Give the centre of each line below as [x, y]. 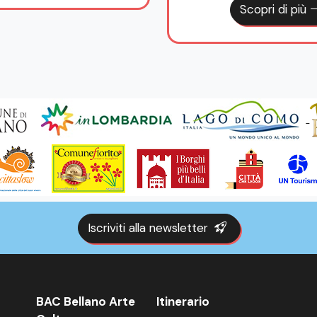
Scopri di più [275, 10]
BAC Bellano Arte [85, 301]
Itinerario [183, 301]
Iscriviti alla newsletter [149, 227]
